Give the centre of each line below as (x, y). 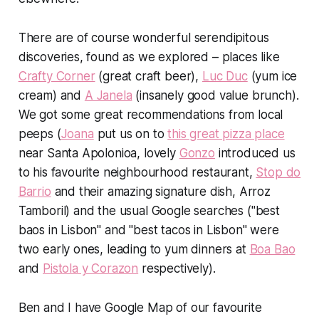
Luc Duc (225, 77)
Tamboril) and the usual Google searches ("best (149, 211)
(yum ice (272, 77)
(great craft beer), (148, 77)
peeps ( (40, 134)
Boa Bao (272, 250)
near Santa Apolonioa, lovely (99, 153)
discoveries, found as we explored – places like (149, 57)
